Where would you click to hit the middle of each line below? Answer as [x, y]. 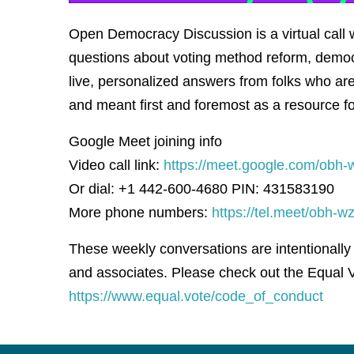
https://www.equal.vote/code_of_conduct [196, 297]
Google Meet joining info [145, 142]
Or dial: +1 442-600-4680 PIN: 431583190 [201, 189]
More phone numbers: [140, 213]
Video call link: [116, 166]
